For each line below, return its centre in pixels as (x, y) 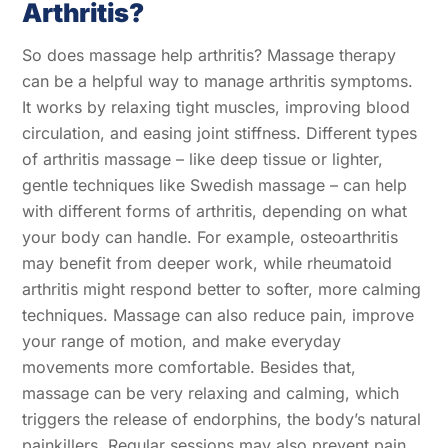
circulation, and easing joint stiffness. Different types (220, 132)
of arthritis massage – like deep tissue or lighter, (203, 158)
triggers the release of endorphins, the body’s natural (222, 418)
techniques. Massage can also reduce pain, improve (218, 314)
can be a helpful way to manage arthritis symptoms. (218, 80)
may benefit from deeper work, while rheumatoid (207, 262)
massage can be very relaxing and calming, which (211, 392)
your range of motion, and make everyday (182, 340)
